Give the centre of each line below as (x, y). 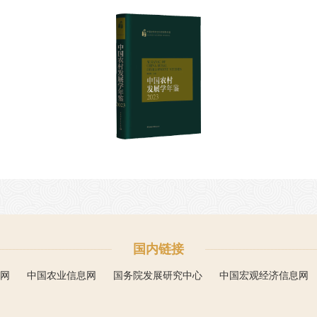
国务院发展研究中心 (158, 276)
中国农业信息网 (62, 276)
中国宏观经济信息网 (264, 276)
